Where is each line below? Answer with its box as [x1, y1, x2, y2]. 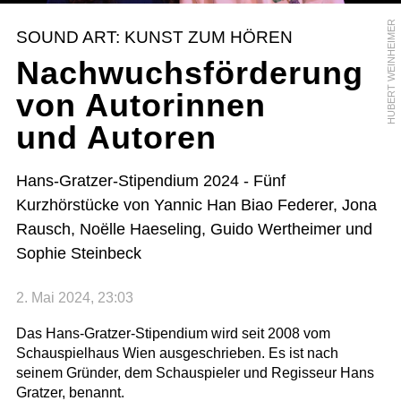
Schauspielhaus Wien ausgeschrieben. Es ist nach [15, 346, 338, 362]
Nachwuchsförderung [15, 54, 363, 91]
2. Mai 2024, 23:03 [15, 290, 133, 306]
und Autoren [15, 118, 217, 156]
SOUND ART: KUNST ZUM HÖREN [15, 27, 294, 47]
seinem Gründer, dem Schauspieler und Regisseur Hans [15, 365, 374, 381]
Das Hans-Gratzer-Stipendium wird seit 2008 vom [15, 326, 330, 342]
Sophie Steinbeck [15, 243, 141, 262]
